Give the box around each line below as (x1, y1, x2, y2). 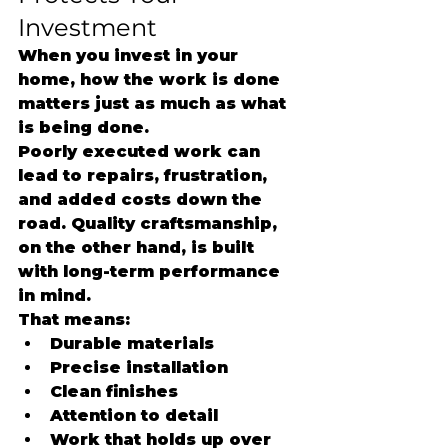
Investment (18, 13, 157, 42)
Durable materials (50, 334, 214, 353)
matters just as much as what (18, 94, 291, 113)
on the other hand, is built (18, 238, 259, 257)
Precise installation (50, 358, 228, 377)
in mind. (18, 286, 91, 305)
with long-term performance (18, 262, 285, 281)
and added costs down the (18, 190, 267, 209)
